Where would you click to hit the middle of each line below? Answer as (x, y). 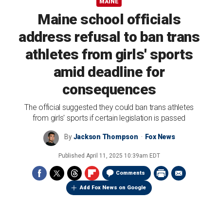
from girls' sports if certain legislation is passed (109, 118)
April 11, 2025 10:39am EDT (123, 156)
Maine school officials (109, 19)
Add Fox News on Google (113, 188)
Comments (130, 173)
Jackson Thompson (106, 137)
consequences (109, 89)
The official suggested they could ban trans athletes (109, 107)
